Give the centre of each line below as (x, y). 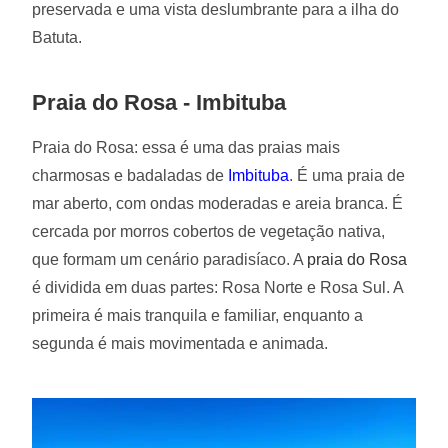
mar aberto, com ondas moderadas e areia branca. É (218, 204)
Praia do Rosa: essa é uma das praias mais (186, 148)
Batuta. (57, 38)
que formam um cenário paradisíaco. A (170, 260)
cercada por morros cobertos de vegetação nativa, (209, 232)
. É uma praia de (347, 176)
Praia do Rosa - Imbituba (159, 103)
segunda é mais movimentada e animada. (180, 344)
